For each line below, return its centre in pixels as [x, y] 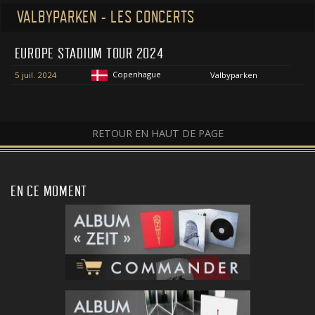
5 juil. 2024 [36, 75]
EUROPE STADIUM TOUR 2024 [89, 54]
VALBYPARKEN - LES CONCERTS [105, 17]
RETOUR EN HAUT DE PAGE [157, 134]
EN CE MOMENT [49, 191]
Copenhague [137, 75]
